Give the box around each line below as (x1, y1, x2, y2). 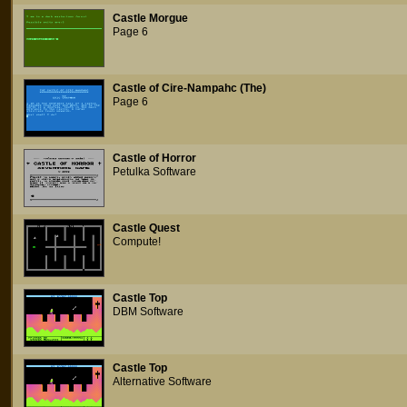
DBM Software (113, 305, 184, 318)
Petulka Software (113, 165, 196, 178)
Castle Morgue (113, 12, 188, 25)
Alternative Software (113, 375, 212, 388)
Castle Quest (113, 222, 180, 234)
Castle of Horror (113, 152, 196, 164)
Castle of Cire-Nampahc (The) (113, 82, 266, 94)
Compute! (113, 235, 161, 248)
